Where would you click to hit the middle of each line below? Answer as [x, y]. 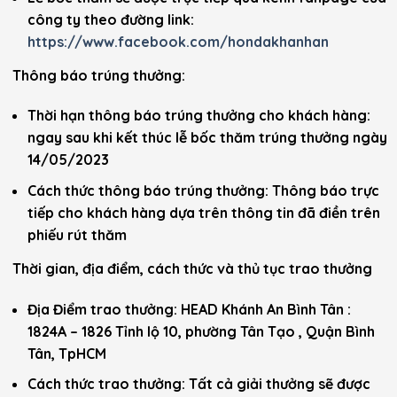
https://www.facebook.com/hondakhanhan [178, 41]
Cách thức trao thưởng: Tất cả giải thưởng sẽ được [198, 384]
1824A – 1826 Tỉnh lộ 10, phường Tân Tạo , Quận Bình [201, 331]
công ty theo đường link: [110, 19]
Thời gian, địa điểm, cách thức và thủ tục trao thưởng [192, 268]
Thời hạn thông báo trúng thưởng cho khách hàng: [198, 116]
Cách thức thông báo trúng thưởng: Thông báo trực [203, 190]
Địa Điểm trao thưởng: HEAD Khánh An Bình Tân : [189, 309]
